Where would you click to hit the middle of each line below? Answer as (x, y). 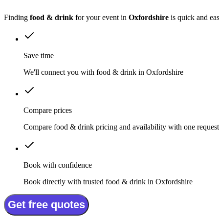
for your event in (101, 18)
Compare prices (48, 110)
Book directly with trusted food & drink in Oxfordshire (108, 182)
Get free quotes (46, 205)
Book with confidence (58, 165)
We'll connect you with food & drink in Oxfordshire (103, 72)
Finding (17, 18)
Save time (39, 56)
